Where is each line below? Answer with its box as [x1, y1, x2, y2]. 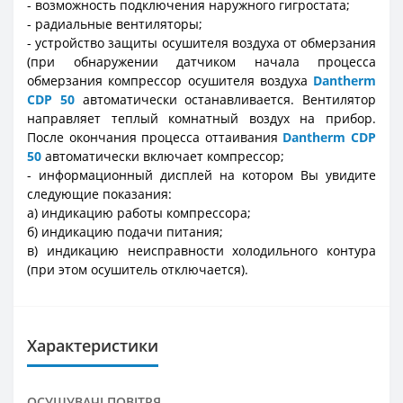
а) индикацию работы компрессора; [27, 204, 251, 222]
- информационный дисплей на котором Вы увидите [27, 166, 376, 184]
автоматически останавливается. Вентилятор [74, 91, 376, 109]
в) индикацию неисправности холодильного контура [27, 242, 376, 260]
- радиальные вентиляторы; [27, 15, 202, 33]
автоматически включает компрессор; [41, 148, 284, 166]
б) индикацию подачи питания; [27, 223, 223, 241]
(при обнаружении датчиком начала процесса [27, 53, 376, 71]
